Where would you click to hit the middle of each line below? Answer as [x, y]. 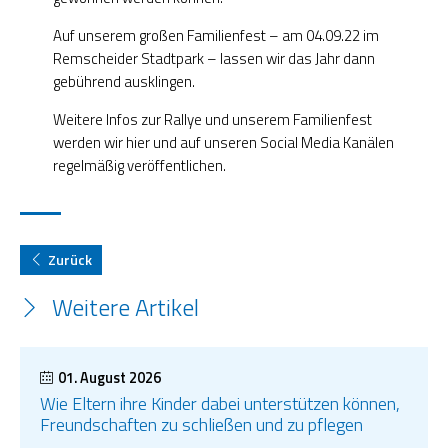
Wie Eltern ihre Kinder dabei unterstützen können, [220, 404]
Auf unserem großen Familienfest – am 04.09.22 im [215, 36]
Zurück [70, 260]
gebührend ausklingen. [123, 82]
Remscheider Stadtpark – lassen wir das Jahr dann [213, 59]
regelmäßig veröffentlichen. [139, 166]
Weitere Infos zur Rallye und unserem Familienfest [212, 120]
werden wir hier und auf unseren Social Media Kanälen [223, 143]
